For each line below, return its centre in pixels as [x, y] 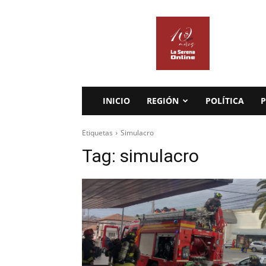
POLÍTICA [225, 101]
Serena [126, 35]
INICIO [116, 101]
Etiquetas [97, 133]
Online [126, 47]
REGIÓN [163, 101]
